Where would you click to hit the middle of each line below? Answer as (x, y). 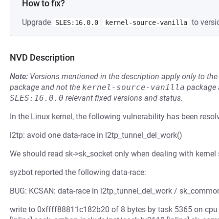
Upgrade (37, 22)
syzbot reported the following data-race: (78, 172)
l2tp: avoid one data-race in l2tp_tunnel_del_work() (96, 135)
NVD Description (42, 57)
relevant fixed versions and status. (123, 98)
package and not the (46, 87)
